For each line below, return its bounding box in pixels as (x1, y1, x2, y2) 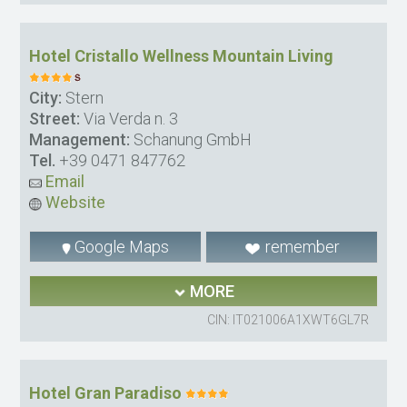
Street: (29, 109, 81, 129)
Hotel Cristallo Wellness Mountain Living (29, 46, 334, 66)
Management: (29, 130, 131, 150)
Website (42, 193, 106, 213)
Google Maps (71, 237, 170, 257)
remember (261, 237, 340, 257)
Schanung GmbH (130, 130, 253, 150)
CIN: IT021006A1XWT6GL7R (206, 313, 369, 328)
